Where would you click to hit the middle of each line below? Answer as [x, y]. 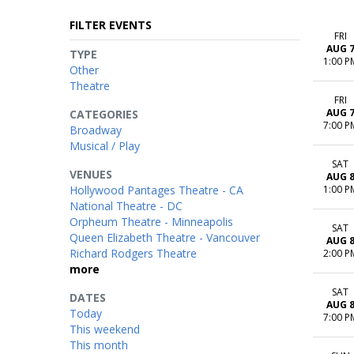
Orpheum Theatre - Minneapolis [151, 222]
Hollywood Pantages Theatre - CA [156, 190]
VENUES [91, 174]
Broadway [96, 130]
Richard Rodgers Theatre [133, 253]
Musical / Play [105, 146]
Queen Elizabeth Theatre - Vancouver [165, 237]
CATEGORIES [104, 114]
